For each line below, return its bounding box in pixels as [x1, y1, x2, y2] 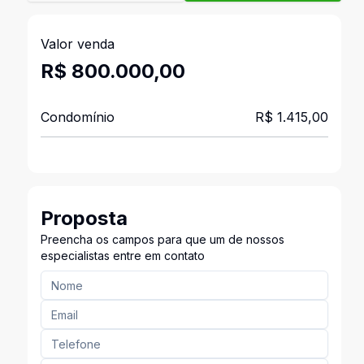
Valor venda [40, 36, 115, 52]
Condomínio [40, 109, 115, 125]
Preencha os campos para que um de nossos [40, 232, 284, 246]
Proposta [40, 206, 128, 230]
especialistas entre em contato [40, 249, 205, 262]
